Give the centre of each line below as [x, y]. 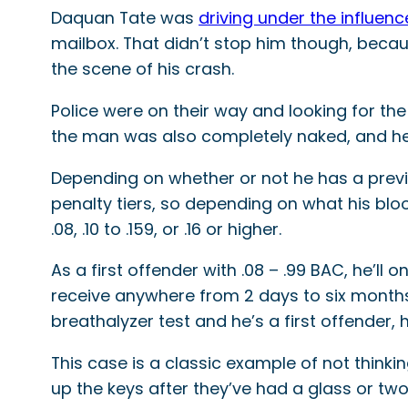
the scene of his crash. [143, 68]
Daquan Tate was [125, 17]
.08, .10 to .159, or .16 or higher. [166, 229]
